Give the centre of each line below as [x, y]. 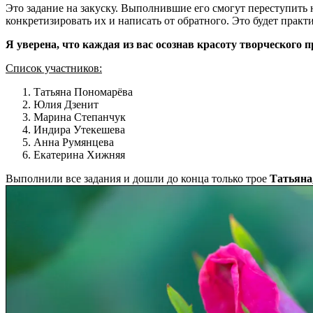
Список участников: [54, 68]
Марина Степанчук [80, 117]
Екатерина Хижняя [79, 155]
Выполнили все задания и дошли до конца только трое [136, 179]
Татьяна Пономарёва [83, 92]
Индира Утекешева [79, 130]
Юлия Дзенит [66, 105]
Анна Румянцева [74, 143]
